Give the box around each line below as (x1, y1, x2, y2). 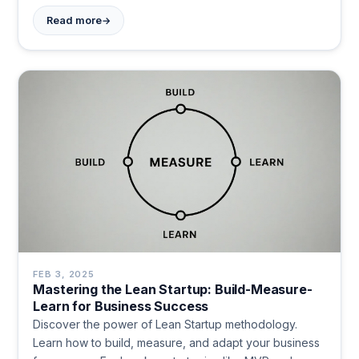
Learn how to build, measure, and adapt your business (33, 336, 321, 350)
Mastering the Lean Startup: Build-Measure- (33, 281, 313, 298)
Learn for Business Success (33, 298, 209, 315)
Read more (46, 14, 103, 27)
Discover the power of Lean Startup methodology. (33, 317, 298, 332)
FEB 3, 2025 (33, 268, 95, 280)
